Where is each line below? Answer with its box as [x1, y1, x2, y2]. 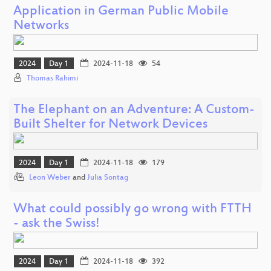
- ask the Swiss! [13, 217, 100, 232]
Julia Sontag [87, 174, 128, 183]
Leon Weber [29, 174, 71, 183]
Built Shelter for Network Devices [13, 117, 207, 133]
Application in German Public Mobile [13, 4, 229, 19]
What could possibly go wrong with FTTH [13, 202, 252, 218]
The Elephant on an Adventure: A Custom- [13, 103, 255, 119]
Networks [13, 18, 69, 34]
